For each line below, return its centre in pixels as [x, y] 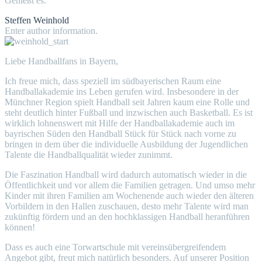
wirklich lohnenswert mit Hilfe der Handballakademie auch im [120, 123]
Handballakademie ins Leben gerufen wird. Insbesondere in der [122, 91]
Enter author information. [51, 30]
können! [20, 227]
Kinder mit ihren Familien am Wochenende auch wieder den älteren [129, 195]
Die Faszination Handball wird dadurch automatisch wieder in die [126, 174]
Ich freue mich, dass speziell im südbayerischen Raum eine [113, 81]
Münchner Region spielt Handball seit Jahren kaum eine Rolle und [127, 102]
